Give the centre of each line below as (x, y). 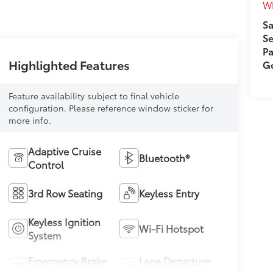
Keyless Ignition (64, 221)
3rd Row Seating (65, 193)
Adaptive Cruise (64, 151)
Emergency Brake (67, 260)
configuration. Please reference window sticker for (111, 108)
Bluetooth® (165, 157)
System (44, 235)
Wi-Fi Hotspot (172, 228)
